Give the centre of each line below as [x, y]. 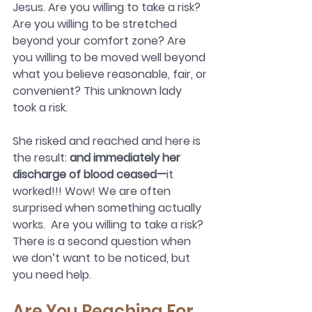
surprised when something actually [108, 208]
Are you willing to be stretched [96, 24]
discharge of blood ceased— [89, 175]
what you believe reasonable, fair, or [111, 75]
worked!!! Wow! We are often [93, 192]
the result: [41, 158]
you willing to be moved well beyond [110, 58]
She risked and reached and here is [108, 141]
